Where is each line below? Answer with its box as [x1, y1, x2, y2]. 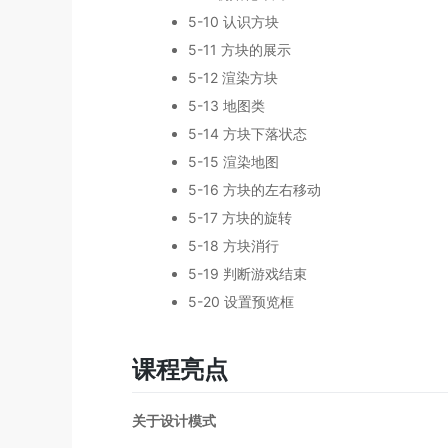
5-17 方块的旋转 [188, 209, 292, 227]
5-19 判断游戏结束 [188, 265, 307, 283]
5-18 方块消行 [188, 237, 279, 255]
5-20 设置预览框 [188, 293, 294, 311]
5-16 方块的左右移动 [188, 181, 321, 199]
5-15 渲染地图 [188, 153, 279, 171]
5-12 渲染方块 [188, 69, 278, 87]
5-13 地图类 [188, 97, 265, 115]
